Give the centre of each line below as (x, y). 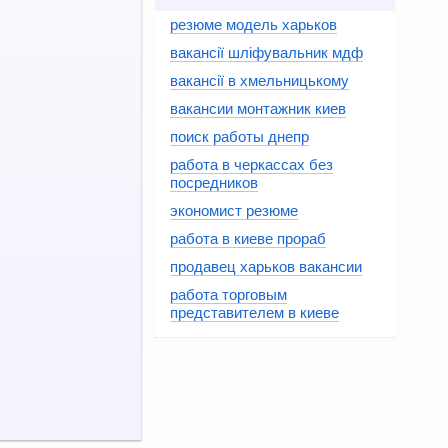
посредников (214, 182)
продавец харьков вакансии (266, 266)
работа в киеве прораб (248, 238)
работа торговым (228, 294)
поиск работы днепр (239, 136)
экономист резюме (234, 210)
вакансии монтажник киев (258, 108)
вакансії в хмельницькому (259, 80)
